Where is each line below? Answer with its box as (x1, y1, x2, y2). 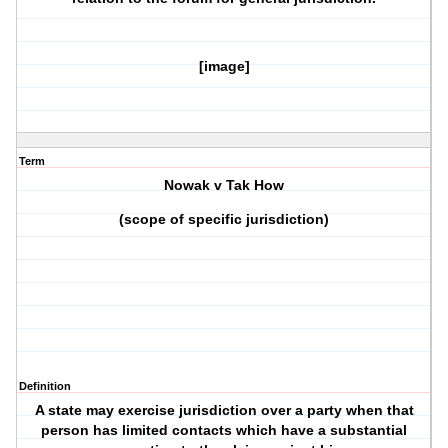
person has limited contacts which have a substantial (41, 422, 408, 439)
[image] (198, 58, 250, 75)
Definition (19, 380, 71, 393)
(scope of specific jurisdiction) (119, 211, 330, 228)
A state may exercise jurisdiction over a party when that (34, 402, 414, 419)
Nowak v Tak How (164, 177, 285, 194)
